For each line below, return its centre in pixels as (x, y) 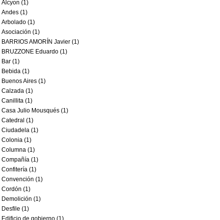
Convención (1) (22, 179)
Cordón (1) (16, 189)
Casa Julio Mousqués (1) (35, 110)
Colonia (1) (16, 140)
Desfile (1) (15, 209)
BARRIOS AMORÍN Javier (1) (40, 42)
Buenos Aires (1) (24, 81)
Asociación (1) (21, 32)
